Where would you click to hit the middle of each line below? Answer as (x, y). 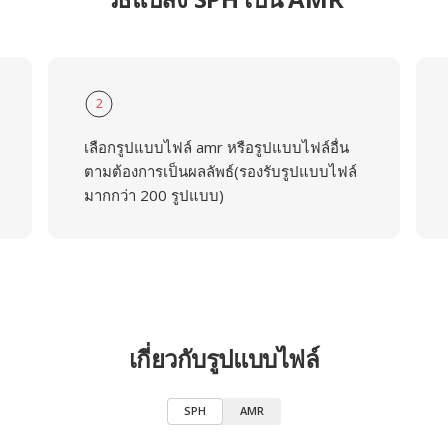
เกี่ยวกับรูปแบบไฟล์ (224, 358)
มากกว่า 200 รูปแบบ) (153, 195)
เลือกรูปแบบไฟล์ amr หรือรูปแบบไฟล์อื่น (216, 147)
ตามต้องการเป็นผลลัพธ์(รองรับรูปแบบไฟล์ (220, 171)
